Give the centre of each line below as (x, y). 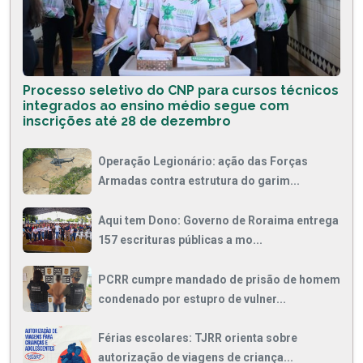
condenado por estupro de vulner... (192, 299)
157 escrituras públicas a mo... (180, 239)
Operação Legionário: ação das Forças (203, 162)
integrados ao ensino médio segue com (156, 105)
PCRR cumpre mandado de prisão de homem (219, 279)
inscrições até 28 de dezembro (127, 121)
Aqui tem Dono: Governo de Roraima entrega (218, 220)
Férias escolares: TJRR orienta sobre (198, 338)
